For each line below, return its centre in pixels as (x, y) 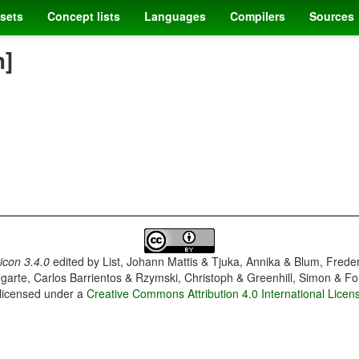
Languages (175, 16)
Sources (332, 16)
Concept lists (84, 16)
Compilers (258, 16)
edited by (76, 262)
